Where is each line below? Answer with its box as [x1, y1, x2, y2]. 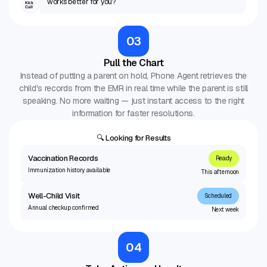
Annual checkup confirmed [27, 204, 99, 212]
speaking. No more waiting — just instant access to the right [22, 95, 244, 106]
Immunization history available [27, 166, 110, 174]
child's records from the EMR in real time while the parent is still [19, 82, 248, 94]
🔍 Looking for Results [96, 132, 171, 143]
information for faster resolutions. [72, 107, 195, 119]
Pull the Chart [103, 56, 164, 69]
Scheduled [204, 192, 232, 200]
